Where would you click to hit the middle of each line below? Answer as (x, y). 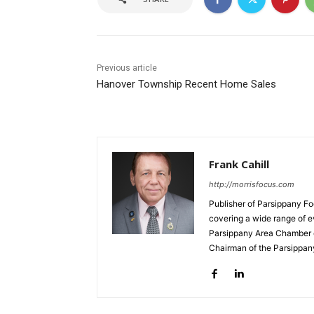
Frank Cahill (239, 164)
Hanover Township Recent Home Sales (186, 84)
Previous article (127, 68)
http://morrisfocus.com (252, 185)
